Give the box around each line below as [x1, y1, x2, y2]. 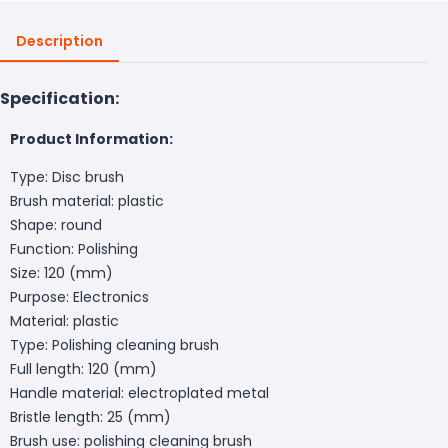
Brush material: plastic [10, 190, 164, 211]
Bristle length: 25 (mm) [10, 406, 171, 427]
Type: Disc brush [10, 166, 124, 187]
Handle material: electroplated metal [10, 382, 269, 403]
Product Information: [10, 128, 173, 149]
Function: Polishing [10, 238, 138, 259]
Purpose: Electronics [10, 286, 149, 307]
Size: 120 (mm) [10, 262, 113, 283]
